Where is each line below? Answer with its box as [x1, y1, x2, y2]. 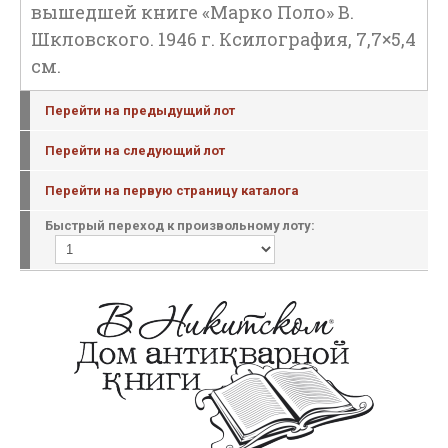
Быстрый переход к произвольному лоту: [45, 218, 315, 233]
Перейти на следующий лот [45, 143, 225, 158]
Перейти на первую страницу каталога [45, 183, 299, 198]
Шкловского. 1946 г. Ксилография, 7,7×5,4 [31, 27, 416, 51]
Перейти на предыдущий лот [45, 103, 235, 118]
